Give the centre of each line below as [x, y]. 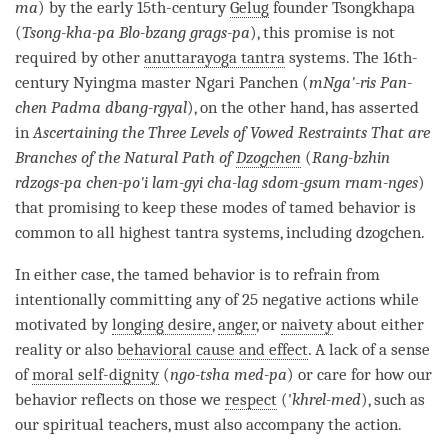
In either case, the [79, 274]
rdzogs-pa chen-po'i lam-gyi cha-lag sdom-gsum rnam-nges [216, 182]
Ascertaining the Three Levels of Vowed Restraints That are [231, 132]
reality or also [66, 349]
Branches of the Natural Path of [125, 157]
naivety [307, 324]
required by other [79, 57]
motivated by [63, 324]
